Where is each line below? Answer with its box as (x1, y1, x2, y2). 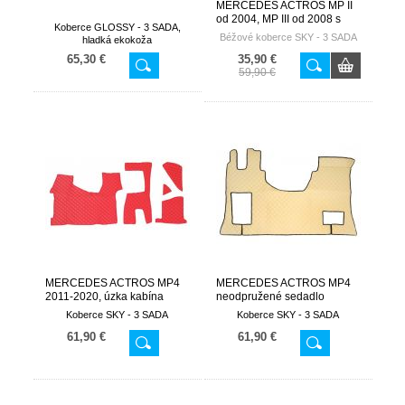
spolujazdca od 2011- (215, 304, 322, 316)
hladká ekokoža (82, 34, 152, 45)
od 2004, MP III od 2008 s (215, 13, 341, 25)
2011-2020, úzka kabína (44, 290, 164, 303)
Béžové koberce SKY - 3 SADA (219, 32, 357, 42)
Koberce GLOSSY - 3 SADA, (53, 22, 181, 33)
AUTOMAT (215, 317, 268, 330)
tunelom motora (215, 26, 293, 39)
